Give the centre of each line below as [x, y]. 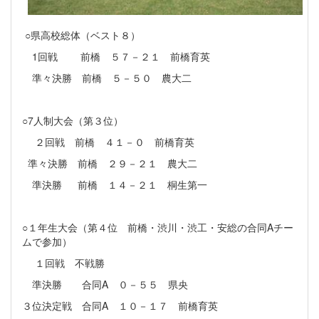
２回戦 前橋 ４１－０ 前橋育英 [108, 141]
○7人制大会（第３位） [73, 120]
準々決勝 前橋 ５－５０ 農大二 [108, 77]
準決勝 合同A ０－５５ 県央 [105, 284]
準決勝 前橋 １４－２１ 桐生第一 [115, 184]
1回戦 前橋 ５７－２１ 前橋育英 [117, 56]
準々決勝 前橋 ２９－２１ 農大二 [110, 163]
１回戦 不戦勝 [65, 262]
